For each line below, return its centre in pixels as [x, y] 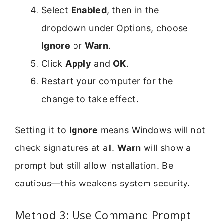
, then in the [133, 10]
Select [56, 10]
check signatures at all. [66, 147]
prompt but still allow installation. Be [94, 165]
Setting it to [42, 130]
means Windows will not [152, 130]
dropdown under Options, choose [115, 28]
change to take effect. [90, 99]
